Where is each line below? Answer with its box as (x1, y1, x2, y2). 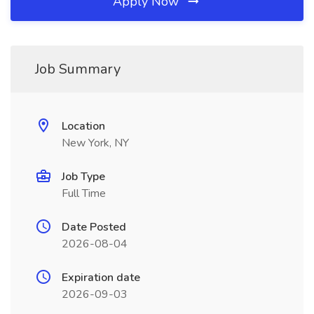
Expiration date (62, 270, 140, 285)
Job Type (62, 169, 105, 184)
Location (62, 118, 105, 134)
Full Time (62, 186, 106, 201)
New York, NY (62, 135, 129, 151)
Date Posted (62, 219, 126, 235)
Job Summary (35, 60, 121, 78)
